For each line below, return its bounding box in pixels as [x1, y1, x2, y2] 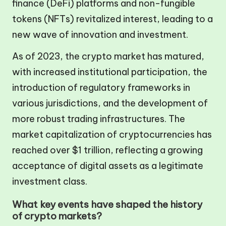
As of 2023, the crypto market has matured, [12, 50, 204, 62]
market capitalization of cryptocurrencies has [12, 129, 212, 140]
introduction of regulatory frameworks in [12, 82, 190, 93]
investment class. [12, 176, 87, 187]
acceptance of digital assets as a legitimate [12, 160, 203, 172]
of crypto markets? [12, 210, 102, 222]
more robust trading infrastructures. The [12, 113, 185, 125]
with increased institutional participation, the [12, 66, 207, 78]
